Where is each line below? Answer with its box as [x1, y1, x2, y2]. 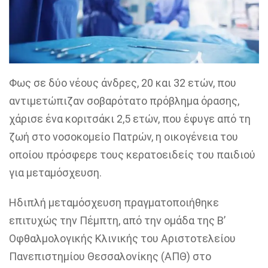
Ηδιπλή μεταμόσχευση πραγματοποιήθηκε [9, 196, 219, 209]
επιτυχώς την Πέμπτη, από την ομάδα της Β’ [9, 214, 226, 227]
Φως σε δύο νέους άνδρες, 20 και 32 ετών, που [9, 77, 236, 90]
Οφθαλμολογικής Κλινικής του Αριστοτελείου [9, 232, 236, 245]
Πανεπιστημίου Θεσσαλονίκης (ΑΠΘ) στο [9, 250, 211, 263]
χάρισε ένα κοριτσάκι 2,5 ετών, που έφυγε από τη [9, 112, 251, 126]
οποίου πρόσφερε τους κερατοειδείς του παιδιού [9, 148, 255, 162]
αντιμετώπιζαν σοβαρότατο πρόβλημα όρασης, [9, 95, 239, 108]
